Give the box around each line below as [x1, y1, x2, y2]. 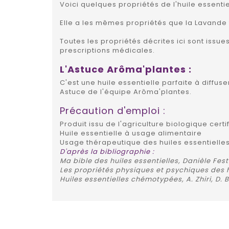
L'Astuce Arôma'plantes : [60, 62, 192, 76]
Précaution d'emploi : [60, 104, 166, 117]
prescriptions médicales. [60, 45, 155, 55]
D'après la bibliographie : [60, 146, 154, 156]
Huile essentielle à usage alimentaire [60, 128, 202, 138]
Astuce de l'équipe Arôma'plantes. [60, 86, 192, 97]
